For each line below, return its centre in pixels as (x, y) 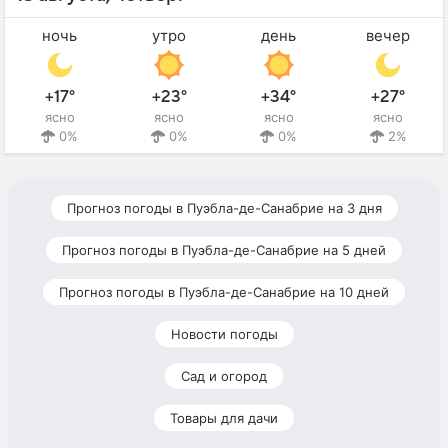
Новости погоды (224, 334)
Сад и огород (224, 376)
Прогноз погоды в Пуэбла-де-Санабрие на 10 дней (224, 292)
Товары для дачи (224, 418)
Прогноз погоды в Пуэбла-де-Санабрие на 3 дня (224, 208)
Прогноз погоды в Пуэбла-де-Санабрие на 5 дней (224, 250)
